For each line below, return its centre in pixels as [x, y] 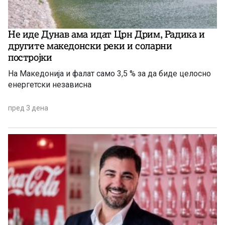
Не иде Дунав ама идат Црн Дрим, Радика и [106, 34]
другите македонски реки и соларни [90, 46]
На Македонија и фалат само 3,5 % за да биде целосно [109, 74]
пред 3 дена [28, 108]
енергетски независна [50, 85]
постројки [30, 58]
